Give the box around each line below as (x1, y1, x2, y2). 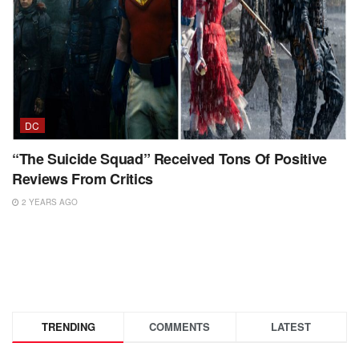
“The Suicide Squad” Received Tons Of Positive (12, 148, 327, 170)
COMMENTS (149, 319, 211, 335)
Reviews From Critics (12, 168, 153, 190)
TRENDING (41, 319, 95, 335)
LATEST (271, 319, 312, 335)
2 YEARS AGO (19, 196, 78, 208)
